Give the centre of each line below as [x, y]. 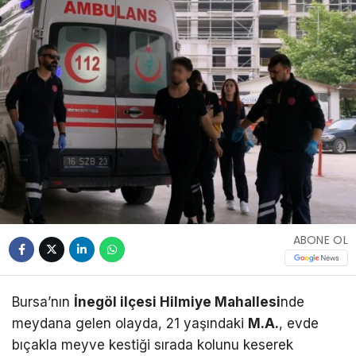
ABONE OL [320, 240]
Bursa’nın [43, 302]
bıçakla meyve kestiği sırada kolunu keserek [153, 344]
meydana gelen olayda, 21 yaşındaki [130, 323]
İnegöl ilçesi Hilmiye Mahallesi [177, 302]
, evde [299, 323]
